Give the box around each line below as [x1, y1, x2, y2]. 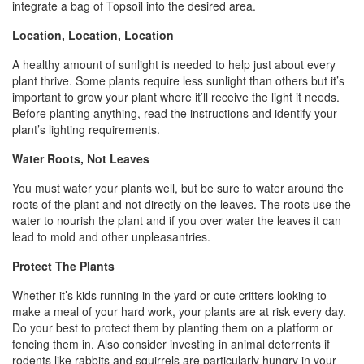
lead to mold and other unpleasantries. [12, 228, 210, 245]
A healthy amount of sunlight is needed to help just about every [12, 56, 336, 73]
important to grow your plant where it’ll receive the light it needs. [12, 89, 340, 106]
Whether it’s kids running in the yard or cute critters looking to [12, 287, 327, 304]
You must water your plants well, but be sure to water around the [12, 180, 344, 197]
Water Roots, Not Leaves [12, 150, 149, 167]
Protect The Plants [12, 258, 115, 275]
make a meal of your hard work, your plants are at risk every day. [12, 303, 346, 320]
